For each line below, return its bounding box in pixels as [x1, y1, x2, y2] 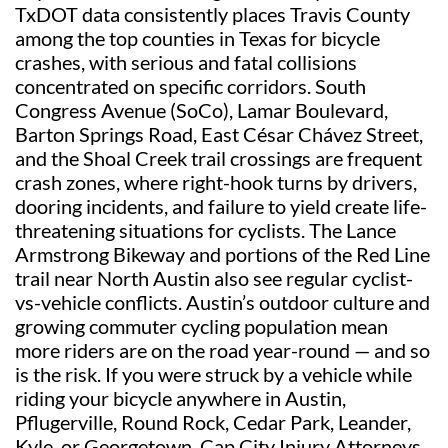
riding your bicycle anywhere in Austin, [15, 385, 346, 410]
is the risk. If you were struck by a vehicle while [15, 361, 412, 386]
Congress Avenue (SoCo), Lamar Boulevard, [15, 97, 388, 122]
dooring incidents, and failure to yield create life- [15, 193, 427, 218]
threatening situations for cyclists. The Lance [15, 217, 396, 242]
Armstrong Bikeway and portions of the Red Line [15, 241, 430, 266]
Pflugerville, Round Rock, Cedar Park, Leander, [15, 409, 411, 434]
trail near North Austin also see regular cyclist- [15, 265, 413, 290]
